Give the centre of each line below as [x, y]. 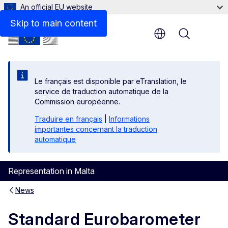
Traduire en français [68, 119]
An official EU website [56, 7]
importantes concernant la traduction [96, 129]
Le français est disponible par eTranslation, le [111, 81]
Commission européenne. [77, 102]
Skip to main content [53, 23]
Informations [129, 119]
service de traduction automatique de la [102, 91]
